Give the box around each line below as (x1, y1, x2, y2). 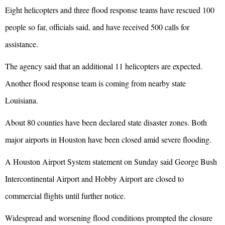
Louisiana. (5, 94, 38, 105)
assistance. (5, 38, 38, 49)
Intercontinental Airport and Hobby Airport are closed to (5, 173, 184, 184)
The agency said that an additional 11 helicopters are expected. (5, 60, 202, 71)
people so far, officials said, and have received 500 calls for (5, 21, 189, 32)
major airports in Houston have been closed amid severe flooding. (5, 134, 211, 145)
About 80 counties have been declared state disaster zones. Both (5, 117, 207, 128)
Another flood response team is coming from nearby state (5, 77, 186, 88)
